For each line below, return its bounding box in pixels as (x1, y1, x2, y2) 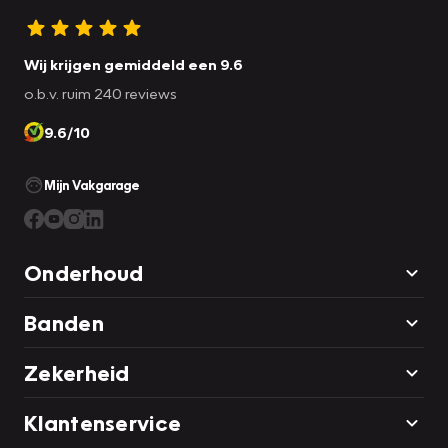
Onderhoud (24, 258, 144, 286)
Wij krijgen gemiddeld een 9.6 (24, 54, 243, 73)
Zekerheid (24, 358, 130, 386)
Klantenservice (24, 408, 182, 436)
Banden (24, 308, 104, 336)
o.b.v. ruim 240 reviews (24, 83, 177, 102)
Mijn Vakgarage (44, 176, 140, 193)
